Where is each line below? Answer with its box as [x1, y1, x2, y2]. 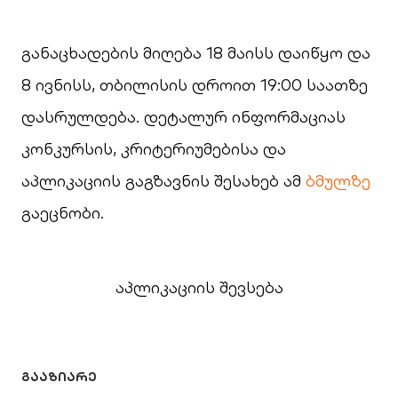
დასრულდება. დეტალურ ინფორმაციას [21, 107, 346, 127]
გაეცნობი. [21, 203, 108, 223]
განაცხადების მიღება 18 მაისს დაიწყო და [21, 43, 370, 63]
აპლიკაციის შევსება [115, 277, 283, 298]
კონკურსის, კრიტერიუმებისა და [21, 139, 286, 159]
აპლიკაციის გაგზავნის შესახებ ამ [21, 171, 306, 191]
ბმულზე [306, 171, 370, 191]
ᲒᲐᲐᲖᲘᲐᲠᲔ [21, 369, 97, 385]
